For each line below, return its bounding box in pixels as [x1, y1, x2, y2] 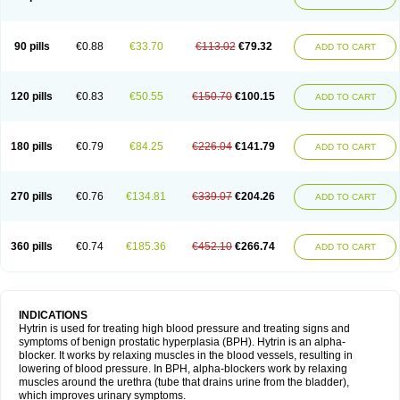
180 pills [11, 140, 53, 153]
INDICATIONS [19, 309, 90, 321]
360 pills [11, 240, 53, 253]
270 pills [11, 190, 53, 203]
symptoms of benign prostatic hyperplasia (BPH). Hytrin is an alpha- [19, 336, 346, 348]
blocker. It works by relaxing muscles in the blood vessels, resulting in [19, 349, 353, 362]
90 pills [13, 40, 50, 53]
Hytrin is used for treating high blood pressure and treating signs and [19, 322, 350, 335]
